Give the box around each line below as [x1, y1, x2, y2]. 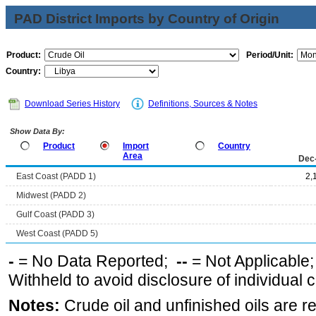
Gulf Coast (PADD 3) [16, 209, 95, 219]
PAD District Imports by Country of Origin [14, 11, 279, 26]
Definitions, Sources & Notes [148, 99, 257, 109]
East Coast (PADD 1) [16, 171, 96, 181]
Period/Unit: [246, 50, 293, 60]
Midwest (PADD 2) [16, 190, 86, 200]
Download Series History [25, 99, 120, 109]
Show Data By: [8, 127, 65, 135]
